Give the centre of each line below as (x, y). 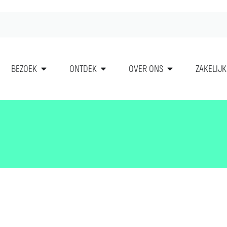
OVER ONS (146, 69)
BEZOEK (24, 69)
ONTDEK (83, 69)
